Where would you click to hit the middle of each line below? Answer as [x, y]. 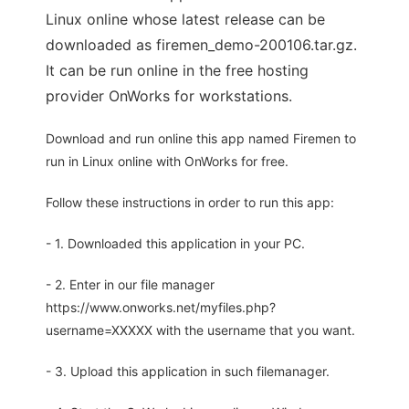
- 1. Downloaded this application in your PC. [175, 244]
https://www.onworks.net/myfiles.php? [161, 308]
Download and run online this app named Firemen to [201, 139]
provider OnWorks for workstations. [169, 96]
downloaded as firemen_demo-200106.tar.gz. [201, 45]
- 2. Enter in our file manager [130, 285]
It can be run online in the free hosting [177, 71]
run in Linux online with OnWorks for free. [167, 162]
